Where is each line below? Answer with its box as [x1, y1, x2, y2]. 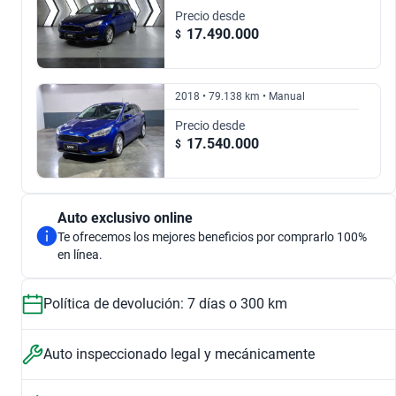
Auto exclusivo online [57, 209, 193, 226]
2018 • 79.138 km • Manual [175, 90, 305, 103]
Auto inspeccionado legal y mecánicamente [43, 346, 315, 362]
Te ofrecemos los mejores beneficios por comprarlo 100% [57, 230, 367, 244]
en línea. [57, 247, 103, 262]
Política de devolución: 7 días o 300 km [43, 295, 287, 312]
